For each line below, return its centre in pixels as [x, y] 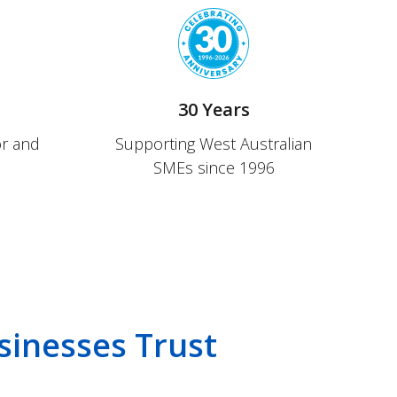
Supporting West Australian [214, 144]
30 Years [214, 109]
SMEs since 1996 [214, 167]
